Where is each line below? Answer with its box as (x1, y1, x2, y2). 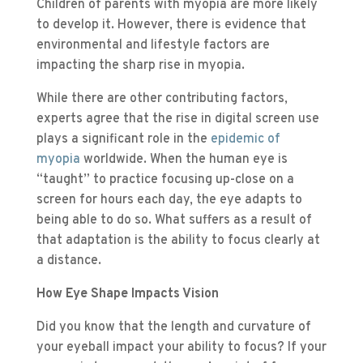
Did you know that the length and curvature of (36, 319, 311, 336)
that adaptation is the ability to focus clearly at (36, 233, 320, 250)
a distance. (36, 253, 101, 270)
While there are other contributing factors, (36, 91, 288, 108)
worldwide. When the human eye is (79, 152, 288, 169)
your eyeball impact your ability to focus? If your (36, 340, 327, 357)
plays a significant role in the (36, 131, 211, 148)
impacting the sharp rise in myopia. (36, 58, 245, 75)
